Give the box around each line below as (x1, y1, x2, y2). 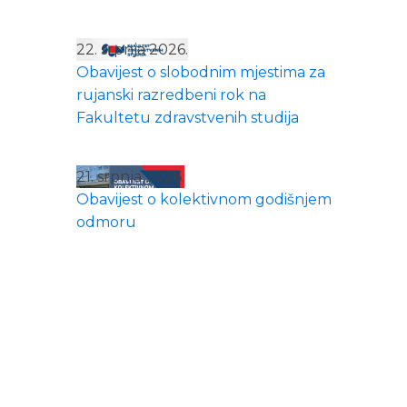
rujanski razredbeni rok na (75, 85, 266, 104)
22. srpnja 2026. (75, 40, 188, 58)
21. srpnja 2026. (75, 167, 184, 185)
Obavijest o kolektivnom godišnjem (75, 190, 332, 208)
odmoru (75, 213, 144, 231)
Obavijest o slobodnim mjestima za (75, 63, 325, 81)
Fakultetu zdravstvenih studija (75, 108, 299, 126)
